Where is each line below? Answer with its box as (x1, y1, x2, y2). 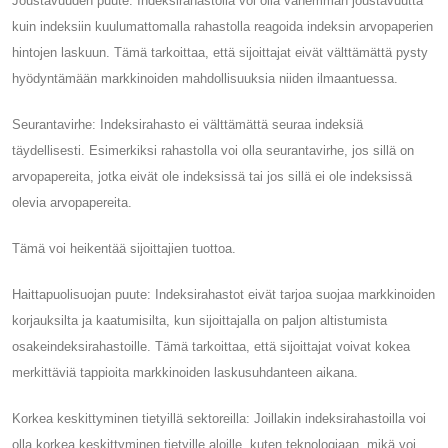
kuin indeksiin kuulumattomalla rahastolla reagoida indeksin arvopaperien (12, 18, 433, 34)
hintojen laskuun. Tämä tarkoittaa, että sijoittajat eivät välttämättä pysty (12, 44, 428, 60)
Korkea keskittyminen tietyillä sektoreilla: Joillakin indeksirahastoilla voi (12, 410, 426, 426)
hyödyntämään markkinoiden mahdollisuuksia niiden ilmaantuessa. (12, 70, 398, 86)
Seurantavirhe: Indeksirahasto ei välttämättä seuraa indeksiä (12, 116, 363, 132)
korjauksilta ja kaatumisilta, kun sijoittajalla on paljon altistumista (12, 312, 387, 328)
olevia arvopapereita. (12, 194, 132, 210)
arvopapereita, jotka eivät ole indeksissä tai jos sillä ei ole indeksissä (12, 168, 412, 184)
